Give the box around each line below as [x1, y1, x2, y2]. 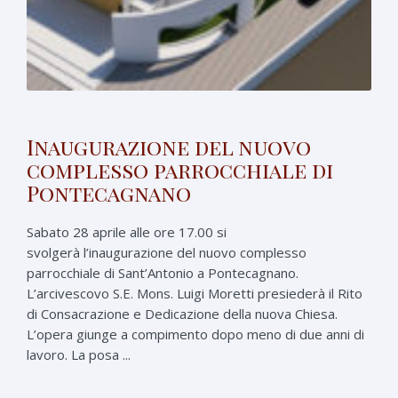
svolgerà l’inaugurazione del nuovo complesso [27, 243, 306, 261]
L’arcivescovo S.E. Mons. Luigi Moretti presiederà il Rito [27, 283, 362, 302]
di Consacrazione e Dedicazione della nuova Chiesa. [27, 304, 338, 322]
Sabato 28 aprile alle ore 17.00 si [27, 222, 227, 241]
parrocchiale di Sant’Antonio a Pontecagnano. [27, 263, 298, 282]
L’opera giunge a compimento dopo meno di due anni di [27, 324, 364, 343]
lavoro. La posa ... [27, 345, 131, 363]
